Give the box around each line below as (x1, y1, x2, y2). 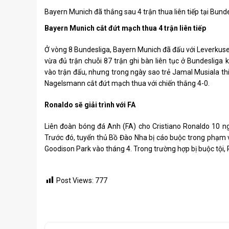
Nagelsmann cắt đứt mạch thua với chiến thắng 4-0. (44, 79, 210, 87)
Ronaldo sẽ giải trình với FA (44, 101, 135, 109)
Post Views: (56, 176, 94, 185)
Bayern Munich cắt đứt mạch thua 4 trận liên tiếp (44, 24, 206, 32)
